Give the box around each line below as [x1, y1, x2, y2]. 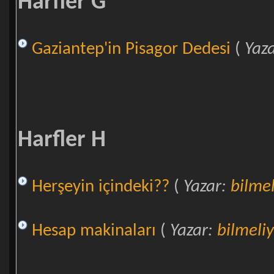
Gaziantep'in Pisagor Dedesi [31, 40, 231, 58]
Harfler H [17, 128, 106, 152]
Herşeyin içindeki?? [31, 177, 169, 196]
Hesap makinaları [31, 221, 156, 240]
